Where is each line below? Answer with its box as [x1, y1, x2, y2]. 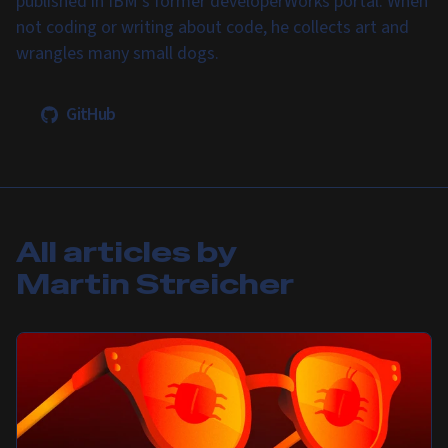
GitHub [66, 102, 116, 127]
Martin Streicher [16, 266, 294, 302]
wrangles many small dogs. [16, 41, 219, 66]
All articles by [16, 234, 236, 270]
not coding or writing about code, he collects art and [16, 15, 409, 40]
